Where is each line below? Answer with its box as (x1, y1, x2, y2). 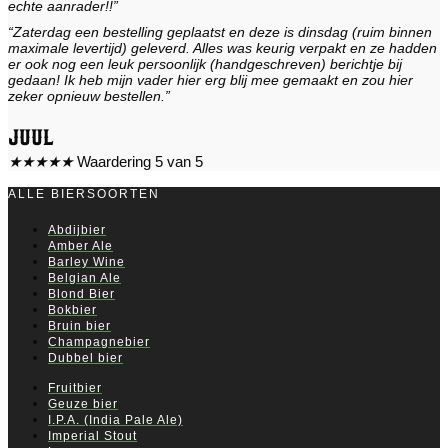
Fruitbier (48, 380, 102, 395)
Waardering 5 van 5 (77, 153, 203, 170)
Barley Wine (48, 254, 125, 269)
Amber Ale (48, 238, 113, 253)
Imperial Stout (48, 428, 137, 443)
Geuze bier (48, 396, 118, 411)
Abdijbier (48, 222, 106, 237)
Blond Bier (48, 286, 115, 301)
